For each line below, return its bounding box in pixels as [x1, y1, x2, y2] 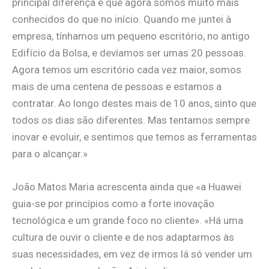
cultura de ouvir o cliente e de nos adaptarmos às [12, 231, 234, 244]
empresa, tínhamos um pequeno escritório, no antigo [12, 29, 250, 42]
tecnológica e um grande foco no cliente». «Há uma [12, 214, 243, 227]
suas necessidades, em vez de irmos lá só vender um [12, 248, 252, 261]
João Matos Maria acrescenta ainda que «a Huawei [12, 181, 241, 193]
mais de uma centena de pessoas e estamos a [12, 80, 222, 92]
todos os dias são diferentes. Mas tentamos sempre [12, 113, 250, 126]
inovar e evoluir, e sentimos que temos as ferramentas [12, 130, 257, 143]
